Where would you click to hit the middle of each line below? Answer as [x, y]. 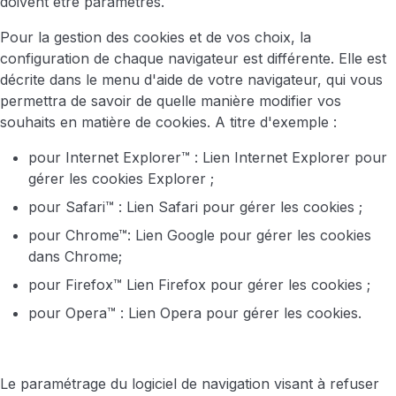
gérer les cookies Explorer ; [121, 179]
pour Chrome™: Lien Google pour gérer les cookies [200, 235]
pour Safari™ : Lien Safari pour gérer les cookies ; [195, 207]
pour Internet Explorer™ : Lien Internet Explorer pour [208, 157]
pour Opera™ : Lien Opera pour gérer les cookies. [195, 313]
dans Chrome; [75, 256]
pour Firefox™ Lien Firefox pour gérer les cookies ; [199, 285]
